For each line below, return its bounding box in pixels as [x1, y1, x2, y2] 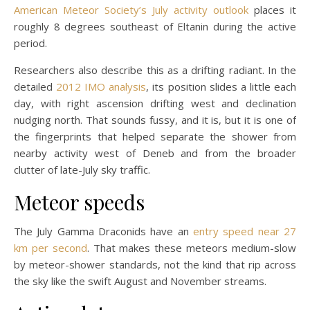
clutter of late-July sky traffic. [14, 163, 150, 177]
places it [248, 3, 296, 17]
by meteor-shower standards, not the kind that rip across [14, 257, 296, 272]
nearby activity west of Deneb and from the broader [14, 146, 296, 161]
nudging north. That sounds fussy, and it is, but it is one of [14, 113, 296, 127]
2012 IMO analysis [56, 80, 147, 94]
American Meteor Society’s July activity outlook [14, 3, 248, 17]
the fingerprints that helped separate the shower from [14, 129, 296, 144]
